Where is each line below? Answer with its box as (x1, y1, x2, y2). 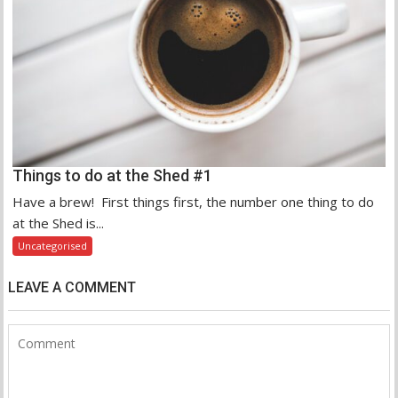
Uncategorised (18, 238, 88, 252)
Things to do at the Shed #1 (12, 165, 213, 185)
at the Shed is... (12, 213, 105, 232)
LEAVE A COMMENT (8, 278, 137, 296)
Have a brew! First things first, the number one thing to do (12, 192, 375, 211)
